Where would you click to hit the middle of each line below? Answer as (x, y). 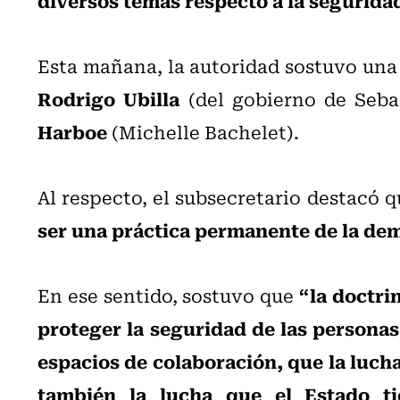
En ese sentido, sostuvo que (169, 295)
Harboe (72, 131)
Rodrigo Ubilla (109, 98)
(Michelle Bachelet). (203, 131)
